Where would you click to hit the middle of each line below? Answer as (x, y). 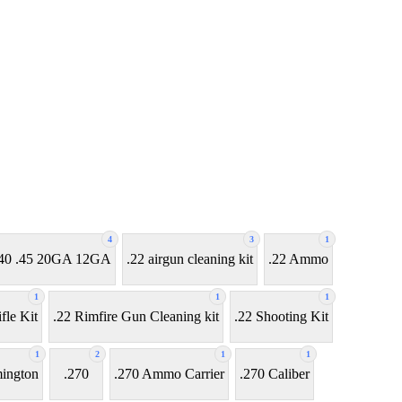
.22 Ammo (298, 259)
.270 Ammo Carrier (169, 374)
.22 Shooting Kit (281, 317)
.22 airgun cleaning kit (190, 259)
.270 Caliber (275, 374)
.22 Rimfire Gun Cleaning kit (136, 317)
